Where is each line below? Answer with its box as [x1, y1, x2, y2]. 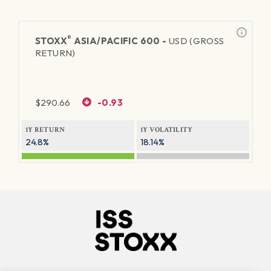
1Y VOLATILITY [140, 125, 193, 134]
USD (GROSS [168, 35, 224, 47]
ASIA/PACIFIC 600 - [71, 35, 169, 47]
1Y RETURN [25, 125, 65, 134]
